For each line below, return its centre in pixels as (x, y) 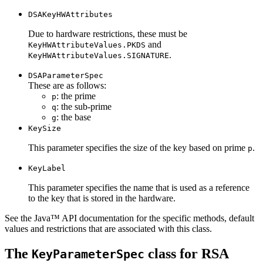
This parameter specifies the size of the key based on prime (138, 148)
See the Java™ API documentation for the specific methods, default (129, 218)
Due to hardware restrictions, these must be (108, 34)
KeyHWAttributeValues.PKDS (87, 45)
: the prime (76, 96)
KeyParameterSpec (88, 255)
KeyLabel (47, 168)
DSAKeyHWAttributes (70, 15)
